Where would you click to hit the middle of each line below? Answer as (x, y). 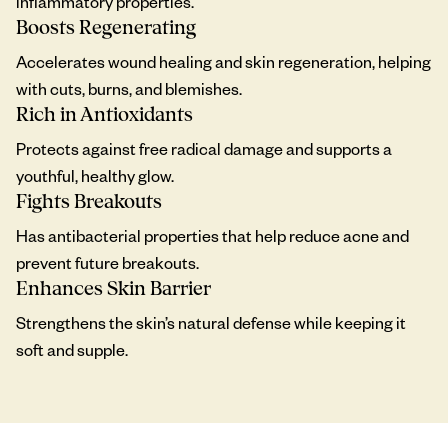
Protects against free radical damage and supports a (204, 148)
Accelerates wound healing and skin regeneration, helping (223, 61)
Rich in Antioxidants (104, 114)
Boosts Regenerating (106, 27)
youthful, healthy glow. (95, 175)
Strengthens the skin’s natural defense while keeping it (211, 322)
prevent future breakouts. (107, 262)
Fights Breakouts (89, 201)
